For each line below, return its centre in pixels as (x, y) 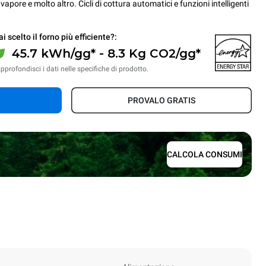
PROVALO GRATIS (161, 100)
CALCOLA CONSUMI (205, 154)
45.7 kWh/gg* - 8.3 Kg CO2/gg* (106, 53)
